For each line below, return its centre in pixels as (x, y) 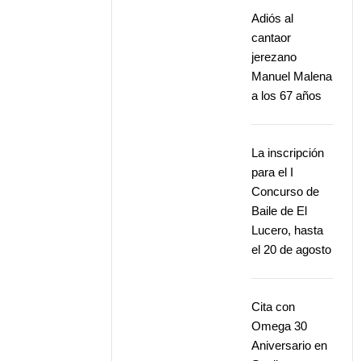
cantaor (272, 37)
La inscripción (288, 153)
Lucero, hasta (288, 230)
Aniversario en (290, 345)
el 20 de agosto (292, 249)
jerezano (274, 57)
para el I (273, 172)
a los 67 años (287, 95)
